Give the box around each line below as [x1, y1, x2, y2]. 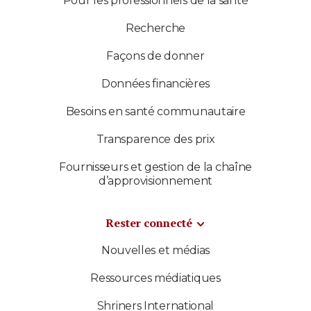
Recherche [125, 22, 186, 35]
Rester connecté [105, 215, 192, 231]
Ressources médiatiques [90, 271, 221, 285]
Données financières [101, 77, 210, 91]
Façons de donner [106, 49, 205, 63]
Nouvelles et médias [101, 244, 210, 258]
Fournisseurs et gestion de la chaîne [58, 160, 253, 174]
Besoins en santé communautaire [65, 105, 246, 119]
